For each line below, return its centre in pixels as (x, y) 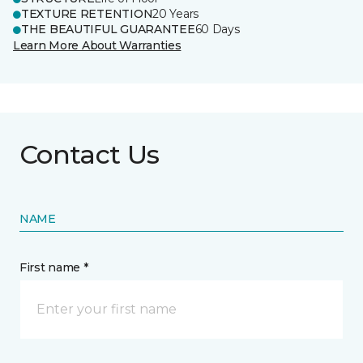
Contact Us (90, 154)
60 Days (217, 29)
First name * (54, 267)
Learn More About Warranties (97, 45)
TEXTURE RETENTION (87, 14)
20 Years (176, 14)
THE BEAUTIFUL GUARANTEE (108, 29)
